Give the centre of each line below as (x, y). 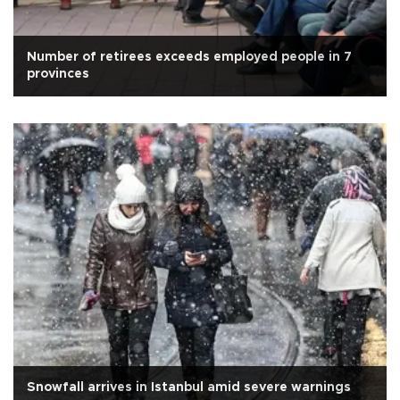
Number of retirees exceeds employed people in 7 (189, 57)
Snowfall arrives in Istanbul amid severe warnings (189, 387)
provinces (58, 74)
